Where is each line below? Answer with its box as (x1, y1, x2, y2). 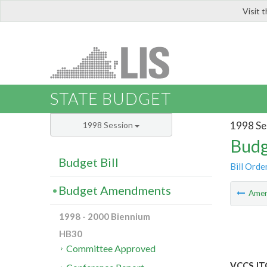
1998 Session (83, 120, 135, 131)
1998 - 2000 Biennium (59, 211, 150, 222)
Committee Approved (66, 243, 156, 254)
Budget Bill (58, 155, 119, 170)
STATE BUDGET (50, 89, 171, 109)
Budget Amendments (58, 183, 171, 198)
